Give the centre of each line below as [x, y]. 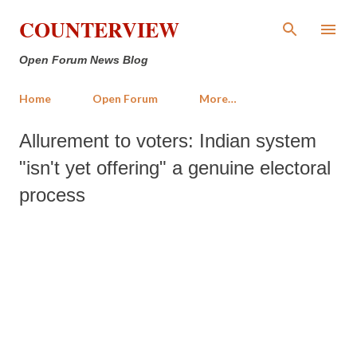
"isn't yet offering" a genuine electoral [175, 168]
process [52, 195]
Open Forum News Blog [84, 60]
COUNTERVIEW [99, 29]
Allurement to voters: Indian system [168, 141]
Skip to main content [178, 20]
